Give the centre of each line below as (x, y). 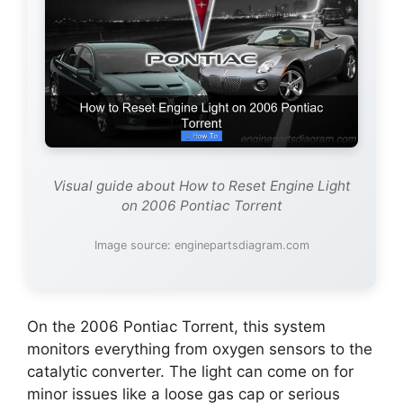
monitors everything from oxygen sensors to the (200, 349)
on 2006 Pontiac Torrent (201, 206)
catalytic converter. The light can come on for (190, 372)
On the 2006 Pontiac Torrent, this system (176, 327)
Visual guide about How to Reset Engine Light (201, 186)
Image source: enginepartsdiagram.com (201, 246)
